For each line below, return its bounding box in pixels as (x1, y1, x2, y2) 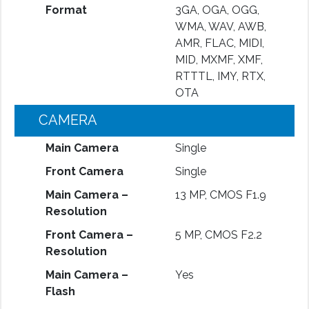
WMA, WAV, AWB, (175, 19, 266, 33)
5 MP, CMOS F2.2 (175, 228, 262, 241)
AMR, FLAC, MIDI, (175, 36, 264, 50)
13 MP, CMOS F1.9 (175, 188, 266, 201)
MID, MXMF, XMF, (175, 52, 263, 66)
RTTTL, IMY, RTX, (175, 69, 266, 83)
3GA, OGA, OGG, (175, 3, 259, 17)
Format (45, 3, 87, 17)
